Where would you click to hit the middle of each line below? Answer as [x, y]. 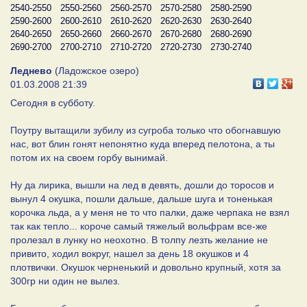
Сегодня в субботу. [53, 102]
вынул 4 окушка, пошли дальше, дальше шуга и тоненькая [142, 198]
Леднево [31, 70]
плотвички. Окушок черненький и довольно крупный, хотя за [146, 267]
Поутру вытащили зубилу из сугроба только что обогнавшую [146, 130]
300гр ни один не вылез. [65, 281]
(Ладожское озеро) [96, 70]
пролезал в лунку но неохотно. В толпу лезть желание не [139, 240]
